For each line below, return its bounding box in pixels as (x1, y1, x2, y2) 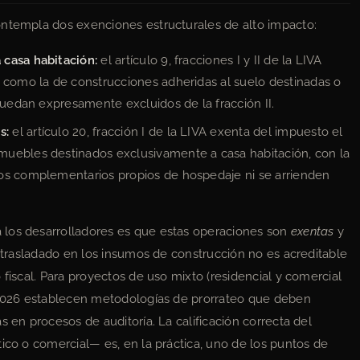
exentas (290, 224, 334, 239)
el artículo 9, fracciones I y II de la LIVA (97, 53, 322, 67)
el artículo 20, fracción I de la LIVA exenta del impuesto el (9, 125, 343, 138)
